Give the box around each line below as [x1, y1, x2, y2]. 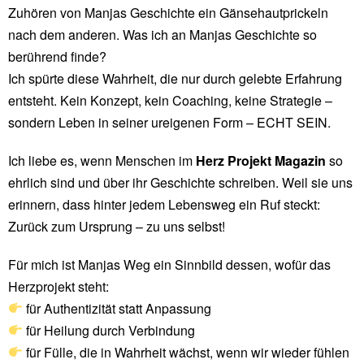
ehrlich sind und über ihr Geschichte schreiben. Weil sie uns [8, 172, 353, 192]
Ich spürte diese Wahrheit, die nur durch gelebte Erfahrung [8, 68, 342, 88]
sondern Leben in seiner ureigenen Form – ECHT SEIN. [8, 112, 331, 132]
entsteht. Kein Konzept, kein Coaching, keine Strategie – [8, 90, 332, 110]
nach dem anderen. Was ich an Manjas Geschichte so [8, 24, 317, 44]
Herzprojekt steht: [8, 276, 109, 296]
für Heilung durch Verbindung [23, 320, 196, 340]
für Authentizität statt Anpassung [23, 298, 212, 318]
